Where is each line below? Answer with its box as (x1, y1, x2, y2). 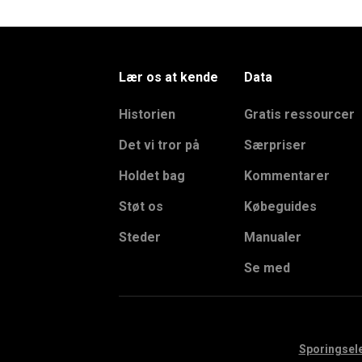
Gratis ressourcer (243, 106, 355, 122)
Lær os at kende (119, 69, 218, 85)
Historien (119, 106, 175, 122)
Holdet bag (119, 167, 185, 183)
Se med (243, 259, 290, 276)
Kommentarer (243, 167, 330, 183)
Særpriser (243, 137, 306, 153)
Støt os (119, 198, 163, 214)
